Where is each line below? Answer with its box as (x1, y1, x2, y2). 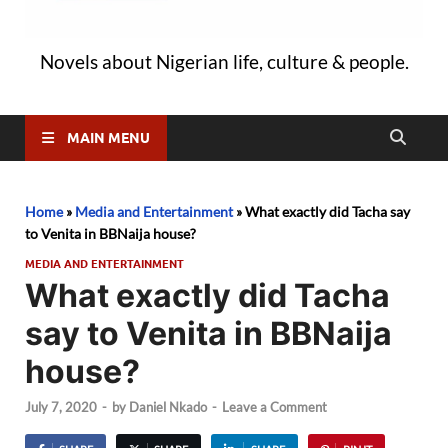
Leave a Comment (222, 399, 327, 416)
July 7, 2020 (25, 399, 97, 416)
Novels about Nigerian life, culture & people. (39, 49, 409, 73)
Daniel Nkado (129, 399, 207, 416)
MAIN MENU (67, 128, 150, 147)
